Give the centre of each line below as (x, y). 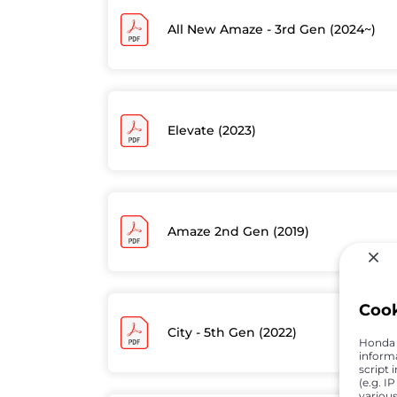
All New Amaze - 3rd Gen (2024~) (271, 30)
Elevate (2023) (211, 131)
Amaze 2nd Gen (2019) (238, 231)
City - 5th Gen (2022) (232, 332)
